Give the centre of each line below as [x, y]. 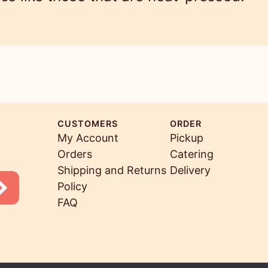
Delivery [190, 170]
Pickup [187, 138]
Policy [72, 187]
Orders [75, 154]
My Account [88, 138]
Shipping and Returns [112, 170]
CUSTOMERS [88, 124]
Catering [192, 154]
